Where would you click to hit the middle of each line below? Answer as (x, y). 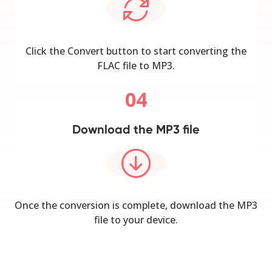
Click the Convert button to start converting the (136, 51)
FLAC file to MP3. (136, 65)
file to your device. (136, 219)
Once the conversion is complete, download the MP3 (136, 205)
